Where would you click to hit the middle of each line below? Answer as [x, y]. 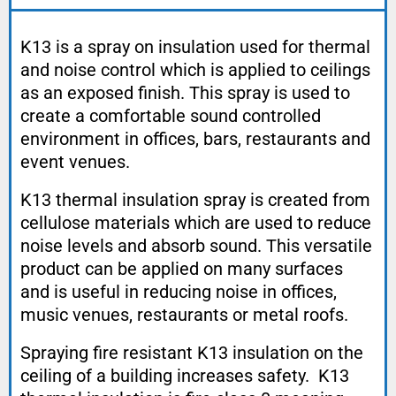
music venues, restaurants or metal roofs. [187, 315]
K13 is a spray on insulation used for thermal [195, 47]
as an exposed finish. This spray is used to [185, 93]
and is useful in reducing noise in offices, [179, 292]
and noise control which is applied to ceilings [195, 70]
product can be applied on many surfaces [182, 269]
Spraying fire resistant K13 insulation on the [192, 353]
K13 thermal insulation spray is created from [195, 200]
